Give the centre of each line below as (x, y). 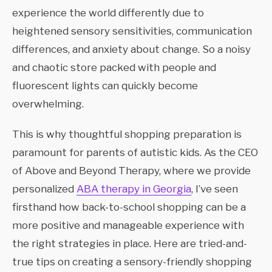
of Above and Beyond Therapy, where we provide (131, 171)
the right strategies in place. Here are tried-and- (130, 244)
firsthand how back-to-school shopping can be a (129, 207)
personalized (44, 189)
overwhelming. (48, 104)
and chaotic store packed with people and (114, 68)
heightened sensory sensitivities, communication (132, 31)
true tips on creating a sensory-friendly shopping (132, 262)
